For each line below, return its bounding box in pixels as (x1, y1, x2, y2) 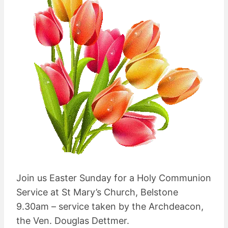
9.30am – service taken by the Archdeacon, (16, 201, 204, 212)
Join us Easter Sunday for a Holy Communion (16, 173, 211, 183)
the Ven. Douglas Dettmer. (16, 215, 129, 226)
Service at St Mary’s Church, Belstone (16, 187, 178, 197)
